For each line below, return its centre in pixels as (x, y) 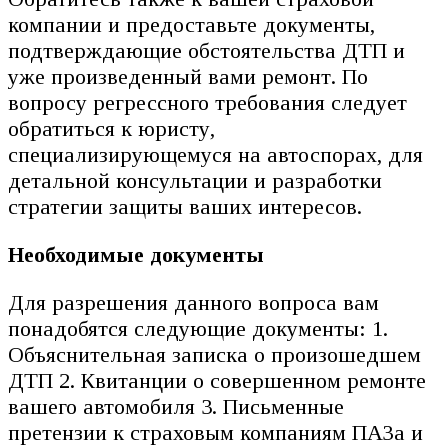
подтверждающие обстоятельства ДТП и (206, 50)
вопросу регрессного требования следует (207, 102)
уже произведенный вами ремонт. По (188, 76)
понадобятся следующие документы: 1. (198, 328)
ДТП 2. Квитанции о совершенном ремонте (217, 380)
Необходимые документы (136, 254)
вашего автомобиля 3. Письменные (176, 406)
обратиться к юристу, (111, 128)
